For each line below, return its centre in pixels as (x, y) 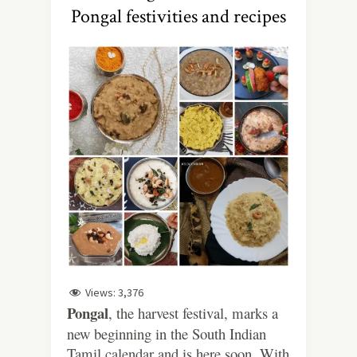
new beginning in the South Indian (167, 333)
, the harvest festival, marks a (193, 312)
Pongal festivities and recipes (178, 16)
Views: (100, 292)
